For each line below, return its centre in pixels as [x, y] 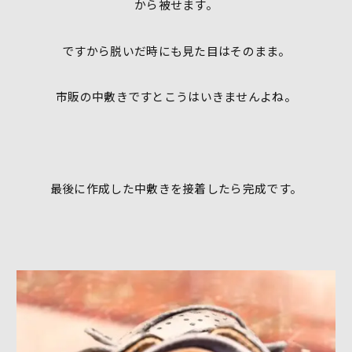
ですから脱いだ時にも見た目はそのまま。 [176, 50]
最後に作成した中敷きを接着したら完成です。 [176, 189]
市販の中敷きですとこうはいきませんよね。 [176, 97]
